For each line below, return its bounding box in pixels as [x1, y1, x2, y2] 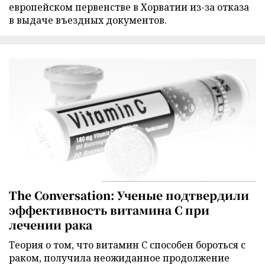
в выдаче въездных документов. [9, 14, 167, 27]
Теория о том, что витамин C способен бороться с [9, 238, 245, 251]
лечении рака [9, 216, 92, 232]
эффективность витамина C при [9, 201, 209, 218]
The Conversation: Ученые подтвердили [9, 186, 249, 203]
